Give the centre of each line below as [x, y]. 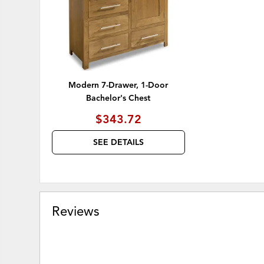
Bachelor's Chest [118, 98]
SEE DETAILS [118, 143]
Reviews [76, 212]
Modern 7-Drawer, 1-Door [118, 85]
